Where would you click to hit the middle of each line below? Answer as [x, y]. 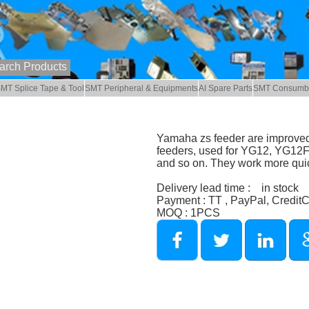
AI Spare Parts [226, 89]
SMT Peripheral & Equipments [142, 89]
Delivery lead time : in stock [227, 188]
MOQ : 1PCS [188, 212]
